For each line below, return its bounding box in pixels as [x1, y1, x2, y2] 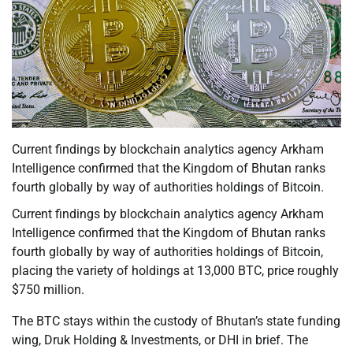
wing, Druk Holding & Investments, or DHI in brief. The [12, 333, 308, 348]
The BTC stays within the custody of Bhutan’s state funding [12, 314, 340, 329]
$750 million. [12, 282, 84, 298]
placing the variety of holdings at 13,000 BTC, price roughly [12, 263, 339, 279]
